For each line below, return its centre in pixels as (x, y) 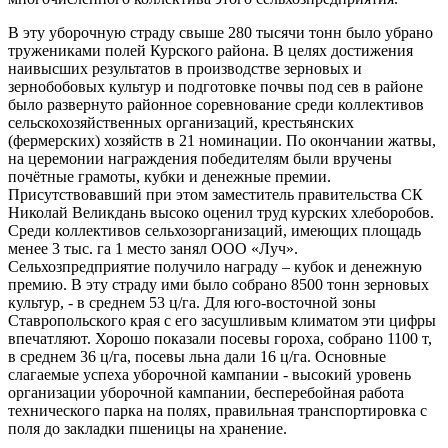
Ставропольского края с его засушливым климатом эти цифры (222, 320)
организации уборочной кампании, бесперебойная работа (206, 392)
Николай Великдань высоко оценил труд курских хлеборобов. (221, 212)
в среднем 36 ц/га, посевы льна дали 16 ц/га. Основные (197, 356)
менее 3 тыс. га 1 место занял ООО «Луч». (153, 248)
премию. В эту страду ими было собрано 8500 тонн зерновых (218, 284)
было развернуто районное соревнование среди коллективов (216, 104)
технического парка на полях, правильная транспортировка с (217, 410)
